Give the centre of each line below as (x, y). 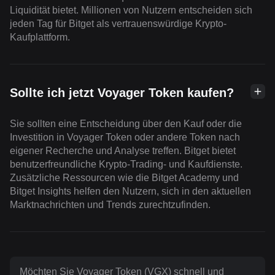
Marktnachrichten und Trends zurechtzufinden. (110, 205)
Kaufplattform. (40, 37)
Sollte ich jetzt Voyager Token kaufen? (122, 93)
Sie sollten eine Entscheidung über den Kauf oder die (126, 124)
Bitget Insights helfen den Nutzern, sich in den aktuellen (130, 192)
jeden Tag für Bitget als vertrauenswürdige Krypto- (118, 24)
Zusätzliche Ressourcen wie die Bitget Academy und (124, 178)
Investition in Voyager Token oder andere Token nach (125, 137)
